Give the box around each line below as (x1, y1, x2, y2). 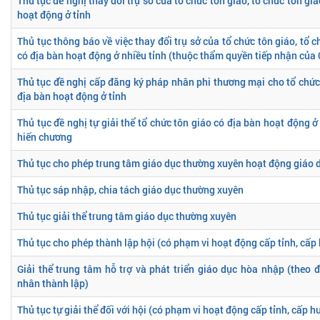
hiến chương (17, 129, 72, 144)
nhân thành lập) (17, 276, 89, 290)
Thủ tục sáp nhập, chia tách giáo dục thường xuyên (17, 182, 244, 196)
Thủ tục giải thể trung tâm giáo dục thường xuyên (17, 209, 236, 223)
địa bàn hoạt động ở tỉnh (17, 89, 126, 103)
